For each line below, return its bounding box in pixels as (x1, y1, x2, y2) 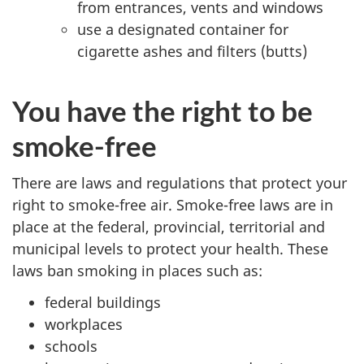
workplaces (45, 314, 123, 334)
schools (45, 336, 97, 356)
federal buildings (45, 292, 161, 312)
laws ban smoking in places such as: (12, 261, 262, 281)
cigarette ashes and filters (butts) (77, 41, 307, 61)
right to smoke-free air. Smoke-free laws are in (12, 195, 333, 215)
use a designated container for (77, 19, 288, 39)
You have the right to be (12, 93, 313, 128)
